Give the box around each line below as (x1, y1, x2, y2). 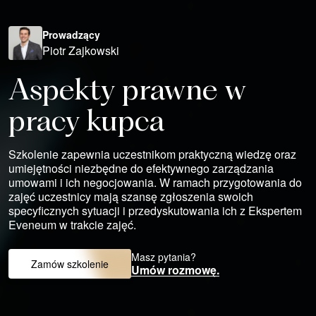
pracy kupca (8, 109, 164, 138)
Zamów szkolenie (31, 257, 109, 272)
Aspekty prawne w (8, 78, 245, 107)
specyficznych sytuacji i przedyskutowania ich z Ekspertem (8, 202, 302, 219)
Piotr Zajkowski (42, 42, 119, 59)
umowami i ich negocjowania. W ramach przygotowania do (8, 174, 302, 191)
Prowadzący (42, 28, 100, 42)
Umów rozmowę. (131, 262, 219, 279)
